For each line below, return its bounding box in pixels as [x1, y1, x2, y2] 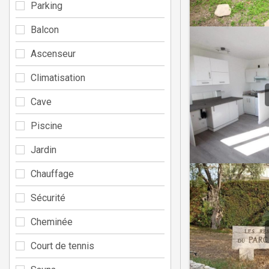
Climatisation [31, 71, 85, 83]
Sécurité [31, 192, 65, 204]
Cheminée [31, 216, 73, 228]
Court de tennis [31, 240, 94, 252]
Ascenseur [31, 47, 76, 59]
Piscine [31, 119, 62, 131]
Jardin [31, 144, 56, 156]
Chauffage [31, 168, 74, 180]
